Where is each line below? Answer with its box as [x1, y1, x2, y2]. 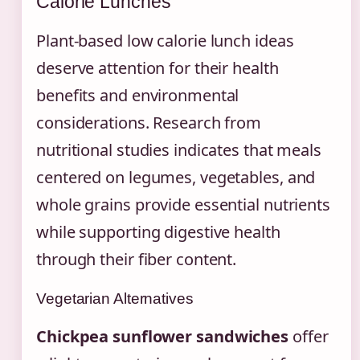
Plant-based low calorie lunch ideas [36, 29, 294, 51]
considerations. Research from [36, 111, 262, 133]
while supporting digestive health [36, 220, 280, 243]
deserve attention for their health [36, 56, 279, 79]
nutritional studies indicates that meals [36, 138, 321, 161]
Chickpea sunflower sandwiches [36, 325, 289, 347]
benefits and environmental [36, 84, 239, 106]
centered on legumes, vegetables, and [36, 166, 316, 188]
